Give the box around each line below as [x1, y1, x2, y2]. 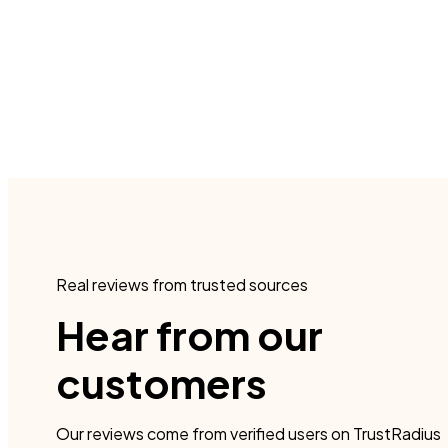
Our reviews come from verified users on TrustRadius [56, 423, 441, 445]
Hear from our [56, 309, 323, 361]
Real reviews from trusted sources [56, 274, 308, 296]
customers [56, 357, 267, 409]
